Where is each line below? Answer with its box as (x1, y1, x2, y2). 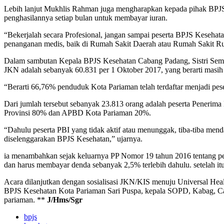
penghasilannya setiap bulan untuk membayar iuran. (4, 13, 167, 22)
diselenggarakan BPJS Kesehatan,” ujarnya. (4, 134, 142, 143)
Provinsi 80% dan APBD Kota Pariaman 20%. (4, 108, 151, 117)
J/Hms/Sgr (47, 195, 82, 204)
